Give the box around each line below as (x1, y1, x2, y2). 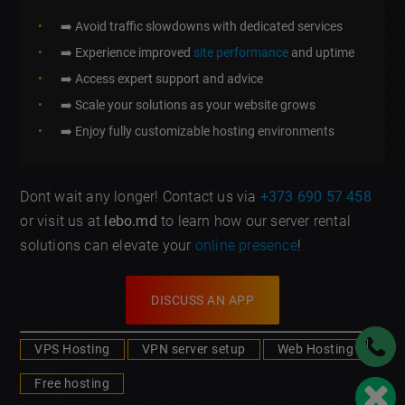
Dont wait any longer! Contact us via (20, 187, 260, 205)
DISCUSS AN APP (151, 292, 254, 307)
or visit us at (20, 212, 105, 230)
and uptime (288, 44, 355, 60)
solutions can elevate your (20, 236, 195, 254)
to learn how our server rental (156, 212, 352, 230)
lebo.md (104, 212, 157, 230)
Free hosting (34, 375, 110, 391)
